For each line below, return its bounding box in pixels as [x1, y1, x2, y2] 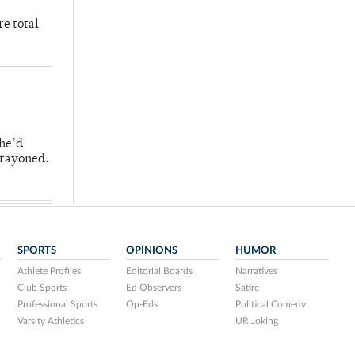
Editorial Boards [126, 266, 193, 277]
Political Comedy [235, 300, 307, 310]
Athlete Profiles [17, 266, 81, 277]
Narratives [235, 266, 278, 277]
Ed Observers [126, 283, 182, 293]
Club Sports [17, 283, 67, 293]
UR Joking [235, 316, 279, 326]
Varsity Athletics [17, 316, 84, 326]
